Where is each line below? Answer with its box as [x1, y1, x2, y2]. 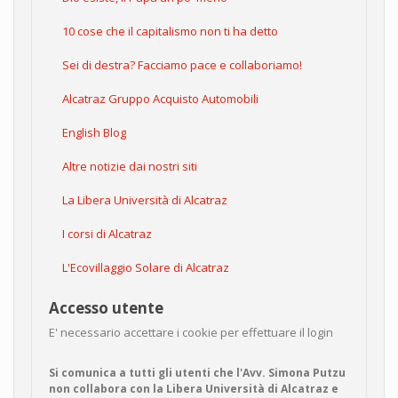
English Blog [62, 123, 126, 140]
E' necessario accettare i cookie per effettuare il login [49, 323, 333, 340]
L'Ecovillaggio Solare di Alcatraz [62, 259, 229, 275]
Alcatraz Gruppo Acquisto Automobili [62, 90, 259, 107]
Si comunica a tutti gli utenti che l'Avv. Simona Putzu [49, 364, 346, 380]
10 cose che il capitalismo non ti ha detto [62, 22, 278, 39]
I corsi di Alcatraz [62, 225, 152, 242]
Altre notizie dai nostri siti [62, 157, 197, 174]
